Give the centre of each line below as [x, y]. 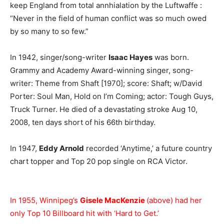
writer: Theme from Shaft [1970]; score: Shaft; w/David [106, 83]
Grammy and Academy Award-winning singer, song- [102, 70]
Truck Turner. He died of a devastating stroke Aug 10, [104, 109]
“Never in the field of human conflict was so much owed [108, 18]
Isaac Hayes [130, 57]
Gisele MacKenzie [113, 200]
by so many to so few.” [49, 31]
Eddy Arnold [61, 148]
